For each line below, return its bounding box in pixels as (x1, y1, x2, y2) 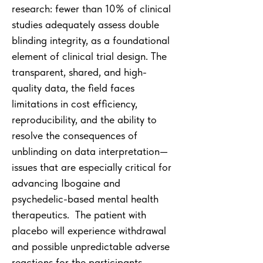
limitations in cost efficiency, (12, 97, 137, 110)
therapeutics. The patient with (12, 208, 146, 221)
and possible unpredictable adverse (12, 240, 170, 252)
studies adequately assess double (12, 18, 159, 31)
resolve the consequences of (12, 129, 137, 141)
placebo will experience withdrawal (12, 224, 166, 237)
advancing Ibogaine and (12, 177, 120, 189)
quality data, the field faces (12, 82, 134, 94)
